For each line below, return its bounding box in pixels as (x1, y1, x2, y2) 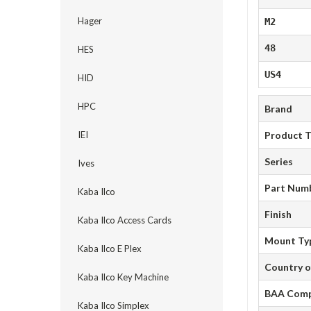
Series (264, 155, 294, 168)
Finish (264, 208, 292, 221)
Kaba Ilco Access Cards (78, 215, 171, 226)
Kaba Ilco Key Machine (78, 271, 169, 283)
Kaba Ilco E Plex (78, 243, 142, 254)
